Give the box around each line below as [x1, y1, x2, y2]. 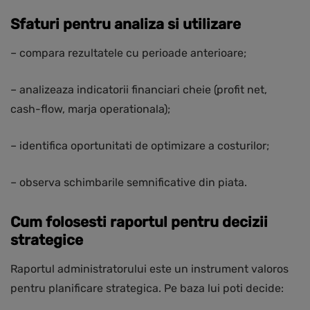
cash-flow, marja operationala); [10, 102, 170, 116]
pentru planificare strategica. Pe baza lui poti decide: [10, 282, 284, 295]
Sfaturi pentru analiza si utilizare [10, 15, 241, 33]
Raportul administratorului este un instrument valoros [10, 262, 289, 276]
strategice [10, 231, 83, 249]
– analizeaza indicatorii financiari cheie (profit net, [10, 83, 267, 97]
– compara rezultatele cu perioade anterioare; [10, 46, 246, 60]
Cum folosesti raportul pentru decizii [10, 213, 268, 231]
